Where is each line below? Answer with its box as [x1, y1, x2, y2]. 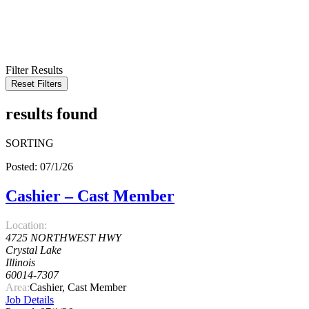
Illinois [6, 256, 35, 268]
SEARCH [11, 41, 48, 52]
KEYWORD [6, 1, 63, 14]
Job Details [6, 293, 54, 306]
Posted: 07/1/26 [6, 161, 73, 173]
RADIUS [6, 26, 48, 39]
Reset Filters [11, 79, 62, 90]
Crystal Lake [6, 243, 61, 256]
